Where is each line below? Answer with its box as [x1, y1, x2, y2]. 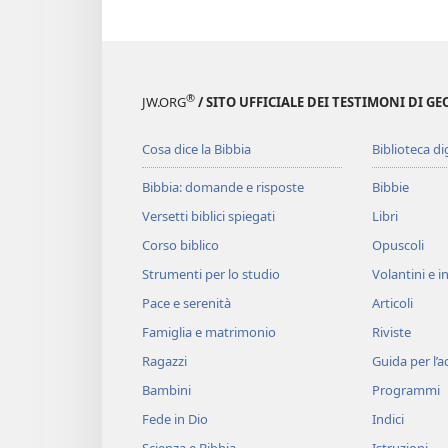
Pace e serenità [142, 294, 231, 313]
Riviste [371, 323, 411, 342]
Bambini [142, 381, 191, 400]
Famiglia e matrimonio [142, 323, 276, 342]
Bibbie [371, 178, 409, 197]
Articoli [371, 294, 413, 313]
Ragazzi [142, 352, 187, 371]
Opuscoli [371, 236, 424, 255]
